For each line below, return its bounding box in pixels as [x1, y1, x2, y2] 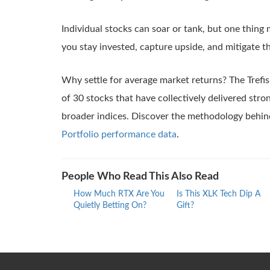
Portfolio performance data [61, 130, 177, 139]
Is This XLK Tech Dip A [177, 190, 261, 198]
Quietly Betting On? [74, 201, 146, 210]
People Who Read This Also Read [61, 171, 219, 182]
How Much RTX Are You [74, 190, 165, 198]
